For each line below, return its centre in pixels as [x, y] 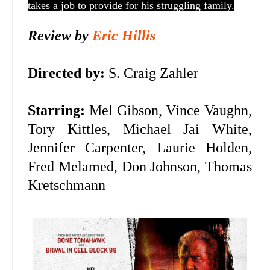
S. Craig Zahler [152, 73]
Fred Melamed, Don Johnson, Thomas [140, 167]
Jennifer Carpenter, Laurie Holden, [140, 148]
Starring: [56, 111]
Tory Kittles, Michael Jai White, [140, 129]
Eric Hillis [124, 36]
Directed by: [66, 73]
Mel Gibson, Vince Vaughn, [169, 111]
